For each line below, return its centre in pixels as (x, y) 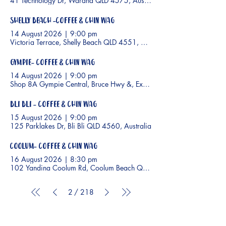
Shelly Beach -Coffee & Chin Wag (62, 21)
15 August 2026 (36, 118)
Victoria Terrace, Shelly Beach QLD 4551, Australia (89, 42)
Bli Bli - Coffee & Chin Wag (53, 105)
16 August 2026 (36, 159)
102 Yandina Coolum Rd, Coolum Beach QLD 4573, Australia (106, 168)
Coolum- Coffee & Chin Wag (54, 147)
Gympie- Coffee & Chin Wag (52, 63)
